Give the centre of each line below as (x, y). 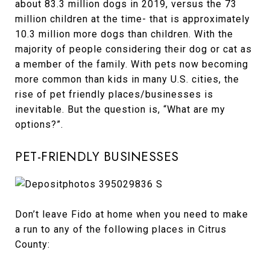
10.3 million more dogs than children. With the (124, 34)
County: (33, 245)
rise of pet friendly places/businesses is (114, 94)
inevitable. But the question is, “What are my (120, 109)
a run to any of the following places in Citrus (121, 230)
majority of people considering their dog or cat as (133, 49)
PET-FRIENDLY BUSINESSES (97, 157)
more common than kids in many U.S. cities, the (127, 79)
